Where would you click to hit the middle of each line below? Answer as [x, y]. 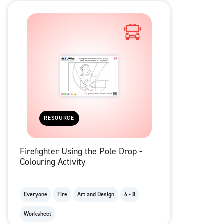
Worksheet [38, 214]
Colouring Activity [53, 162]
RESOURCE [59, 118]
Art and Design [96, 195]
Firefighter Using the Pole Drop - [81, 152]
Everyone [36, 195]
